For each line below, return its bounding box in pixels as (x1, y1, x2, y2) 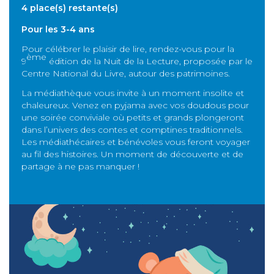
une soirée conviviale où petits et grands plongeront (21, 112, 244, 123)
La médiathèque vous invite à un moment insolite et (21, 87, 244, 98)
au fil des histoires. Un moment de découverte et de (21, 149, 243, 160)
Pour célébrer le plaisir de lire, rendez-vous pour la (21, 43, 234, 54)
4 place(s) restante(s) (21, 2, 118, 13)
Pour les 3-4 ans (21, 24, 95, 35)
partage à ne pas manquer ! (21, 161, 139, 172)
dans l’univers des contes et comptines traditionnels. (21, 124, 243, 135)
